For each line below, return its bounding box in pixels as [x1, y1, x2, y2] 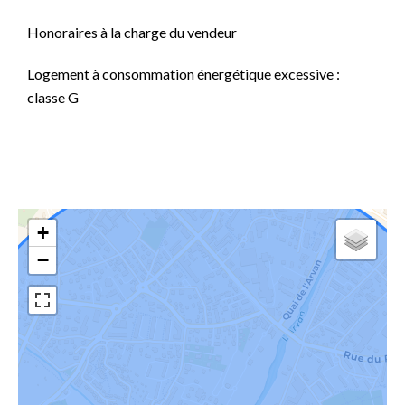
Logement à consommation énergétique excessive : [27, 65, 340, 82]
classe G [27, 89, 79, 106]
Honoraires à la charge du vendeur [27, 24, 237, 41]
